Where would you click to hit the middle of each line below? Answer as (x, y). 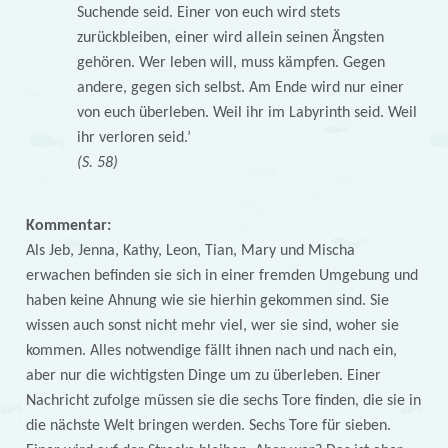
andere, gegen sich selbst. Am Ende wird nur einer (240, 87)
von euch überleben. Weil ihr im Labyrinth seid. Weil (246, 112)
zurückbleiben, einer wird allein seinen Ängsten (230, 37)
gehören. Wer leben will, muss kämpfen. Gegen (230, 62)
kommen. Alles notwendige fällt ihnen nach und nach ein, (211, 351)
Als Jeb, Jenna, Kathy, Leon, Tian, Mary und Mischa (190, 251)
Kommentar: (68, 226)
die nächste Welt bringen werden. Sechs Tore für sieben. (208, 426)
